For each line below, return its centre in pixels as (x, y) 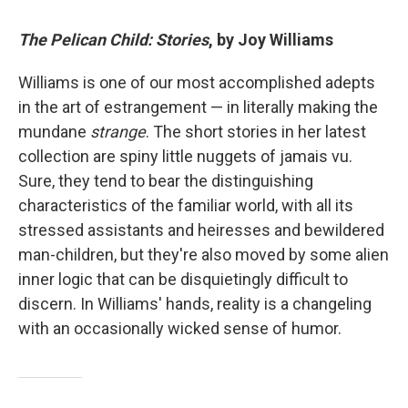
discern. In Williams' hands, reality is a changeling (195, 304)
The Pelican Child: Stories (113, 40)
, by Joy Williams (271, 40)
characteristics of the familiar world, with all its (186, 205)
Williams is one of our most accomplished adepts (197, 82)
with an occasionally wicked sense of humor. (180, 328)
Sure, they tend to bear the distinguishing (166, 181)
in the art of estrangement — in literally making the (198, 107)
